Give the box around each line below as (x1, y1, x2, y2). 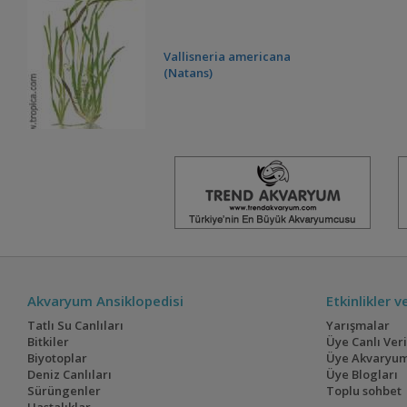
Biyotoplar (27, 350, 88, 367)
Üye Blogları (325, 366, 398, 383)
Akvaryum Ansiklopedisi (27, 292, 184, 311)
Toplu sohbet (325, 382, 402, 400)
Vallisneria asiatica (164, 235, 274, 253)
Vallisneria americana (164, 48, 292, 65)
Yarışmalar (325, 317, 390, 334)
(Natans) (164, 65, 213, 82)
